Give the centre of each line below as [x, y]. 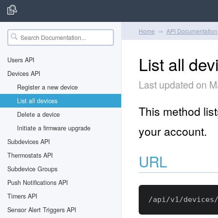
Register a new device [47, 87]
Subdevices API [29, 142]
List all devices [37, 101]
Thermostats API [30, 155]
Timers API [22, 196]
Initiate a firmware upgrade [54, 128]
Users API [21, 60]
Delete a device [38, 114]
